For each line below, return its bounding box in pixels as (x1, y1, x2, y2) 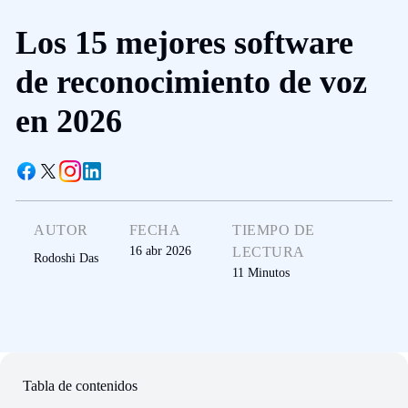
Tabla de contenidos (23, 378, 138, 393)
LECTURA (232, 244, 305, 260)
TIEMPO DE (232, 222, 315, 239)
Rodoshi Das (34, 251, 98, 266)
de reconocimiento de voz (15, 63, 367, 100)
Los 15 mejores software (15, 24, 353, 61)
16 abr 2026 (128, 244, 191, 259)
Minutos (248, 266, 291, 280)
